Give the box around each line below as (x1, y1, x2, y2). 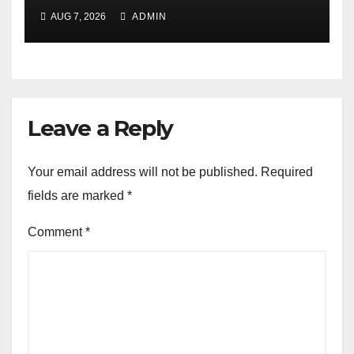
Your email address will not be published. (28, 164, 258, 179)
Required (261, 164, 313, 179)
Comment (28, 224, 85, 239)
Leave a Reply (28, 115, 173, 142)
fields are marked (28, 188, 127, 202)
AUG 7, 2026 (49, 11, 106, 23)
